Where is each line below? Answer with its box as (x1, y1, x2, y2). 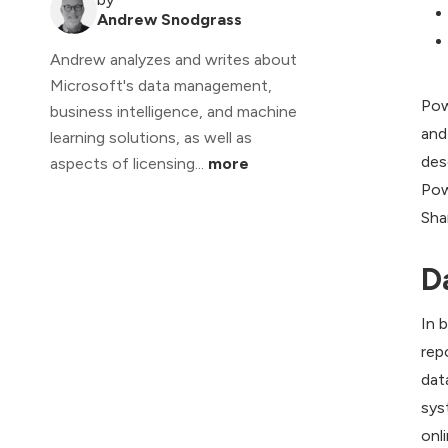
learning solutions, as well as (50, 128, 252, 148)
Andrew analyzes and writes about (50, 50, 297, 70)
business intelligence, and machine (50, 102, 297, 122)
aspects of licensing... (50, 154, 208, 174)
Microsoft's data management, (50, 76, 272, 96)
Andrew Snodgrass (97, 10, 242, 30)
